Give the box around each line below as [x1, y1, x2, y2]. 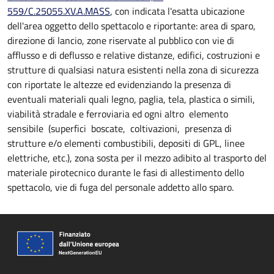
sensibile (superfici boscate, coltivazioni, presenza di [7, 121, 232, 136]
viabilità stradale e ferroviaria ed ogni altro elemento [7, 106, 231, 121]
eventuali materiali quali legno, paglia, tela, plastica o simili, [7, 92, 255, 106]
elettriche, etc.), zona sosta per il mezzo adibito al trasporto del [7, 150, 267, 165]
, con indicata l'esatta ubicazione [110, 4, 245, 18]
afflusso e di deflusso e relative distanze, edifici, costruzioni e [7, 48, 260, 62]
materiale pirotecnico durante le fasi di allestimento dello [7, 165, 244, 180]
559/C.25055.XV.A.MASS [7, 4, 110, 18]
